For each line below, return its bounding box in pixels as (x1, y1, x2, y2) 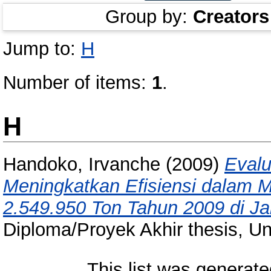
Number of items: (3, 72, 152, 93)
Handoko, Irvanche (3, 154, 160, 175)
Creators (192, 6, 269, 27)
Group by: (105, 6, 193, 27)
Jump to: (3, 38, 81, 59)
